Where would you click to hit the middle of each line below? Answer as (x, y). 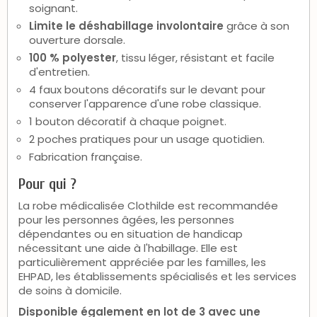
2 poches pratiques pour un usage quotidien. (147, 139)
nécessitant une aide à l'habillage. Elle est (128, 248)
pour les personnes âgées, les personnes (126, 219)
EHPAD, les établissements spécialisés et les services (157, 276)
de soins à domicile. (70, 290)
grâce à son (257, 25)
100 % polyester (73, 57)
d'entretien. (59, 71)
